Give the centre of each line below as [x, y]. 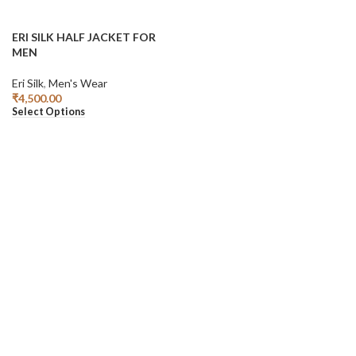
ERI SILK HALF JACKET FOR [84, 37]
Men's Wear [78, 83]
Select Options [48, 112]
